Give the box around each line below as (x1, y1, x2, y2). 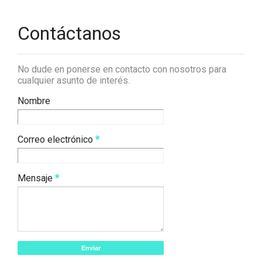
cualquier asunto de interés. (18, 75, 130, 87)
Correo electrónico (18, 134, 95, 146)
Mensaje (18, 173, 55, 184)
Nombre (18, 95, 50, 107)
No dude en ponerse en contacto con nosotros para (18, 64, 226, 75)
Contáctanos (18, 22, 121, 45)
